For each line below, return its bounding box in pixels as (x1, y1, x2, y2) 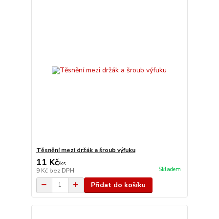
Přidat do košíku (90, 180, 146, 190)
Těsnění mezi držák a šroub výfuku (36, 146, 135, 154)
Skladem (158, 165, 181, 173)
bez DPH (49, 166, 74, 175)
